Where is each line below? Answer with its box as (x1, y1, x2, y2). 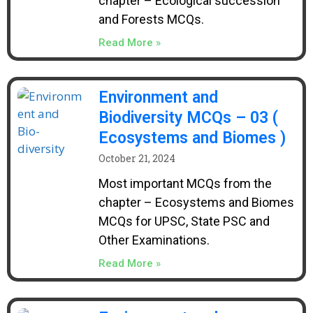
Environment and (98, 88, 218, 107)
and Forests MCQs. (98, 12, 204, 27)
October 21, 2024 (98, 152, 175, 165)
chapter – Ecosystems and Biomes (98, 195, 294, 210)
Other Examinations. (98, 233, 210, 247)
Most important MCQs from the (98, 176, 272, 191)
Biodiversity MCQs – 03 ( (98, 108, 278, 127)
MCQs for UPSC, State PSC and (98, 214, 270, 228)
